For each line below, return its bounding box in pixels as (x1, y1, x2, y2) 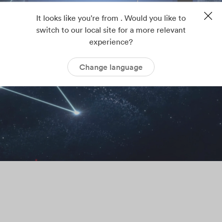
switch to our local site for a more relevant (36, 25, 186, 35)
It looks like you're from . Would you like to (36, 13, 186, 23)
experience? (89, 37, 133, 47)
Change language (79, 62, 143, 72)
